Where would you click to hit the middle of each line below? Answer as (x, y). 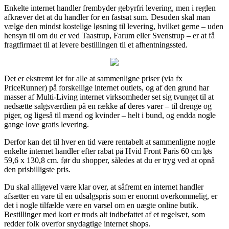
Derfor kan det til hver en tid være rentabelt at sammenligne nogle (110, 142)
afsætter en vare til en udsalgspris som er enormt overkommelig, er (111, 196)
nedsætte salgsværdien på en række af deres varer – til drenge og (108, 106)
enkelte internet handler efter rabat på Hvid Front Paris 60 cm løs (108, 151)
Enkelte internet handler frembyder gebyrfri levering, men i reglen (110, 8)
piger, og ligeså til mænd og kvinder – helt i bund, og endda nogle (110, 115)
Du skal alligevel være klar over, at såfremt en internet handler (104, 187)
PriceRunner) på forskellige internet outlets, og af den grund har (107, 87)
